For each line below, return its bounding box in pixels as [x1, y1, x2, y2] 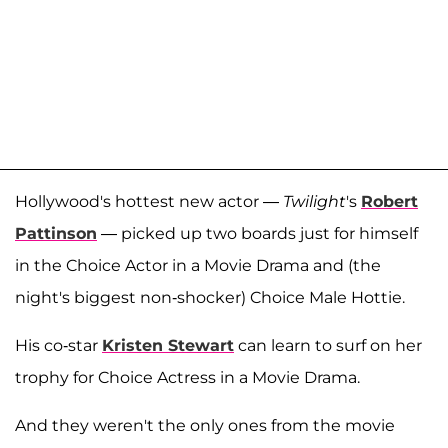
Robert [361, 191, 418, 211]
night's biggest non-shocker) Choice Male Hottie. [15, 287, 405, 307]
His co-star [15, 335, 102, 355]
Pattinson [15, 223, 97, 243]
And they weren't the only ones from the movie [15, 415, 395, 435]
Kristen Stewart [102, 335, 234, 355]
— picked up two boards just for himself [97, 223, 418, 243]
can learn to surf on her [234, 335, 422, 355]
